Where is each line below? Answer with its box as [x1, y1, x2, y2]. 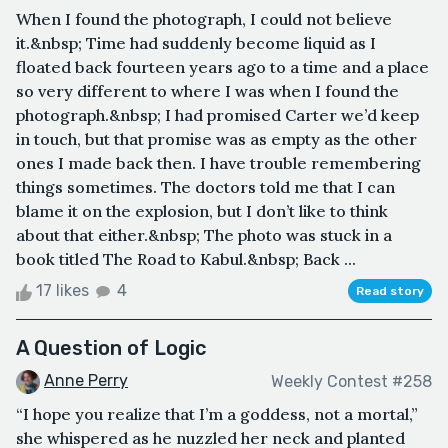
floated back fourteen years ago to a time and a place [16, 57, 429, 78]
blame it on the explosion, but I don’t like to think [16, 201, 388, 222]
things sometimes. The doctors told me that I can [16, 177, 395, 198]
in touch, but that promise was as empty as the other [16, 129, 417, 150]
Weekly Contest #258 [271, 371, 432, 391]
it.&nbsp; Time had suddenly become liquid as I [16, 33, 376, 54]
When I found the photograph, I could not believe [16, 9, 392, 30]
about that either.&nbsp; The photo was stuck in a [16, 225, 392, 246]
